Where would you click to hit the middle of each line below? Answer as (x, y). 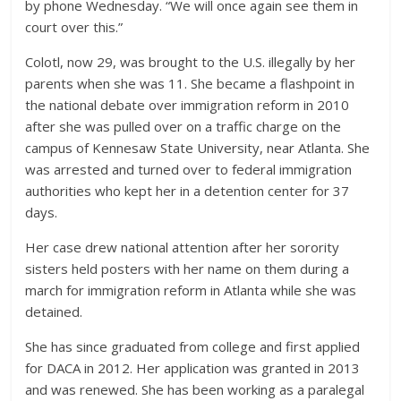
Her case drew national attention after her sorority (183, 247)
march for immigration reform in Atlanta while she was (191, 290)
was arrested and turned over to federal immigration (189, 169)
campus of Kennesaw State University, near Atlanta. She (198, 147)
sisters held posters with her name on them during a (188, 268)
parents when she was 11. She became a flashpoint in (190, 83)
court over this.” (74, 26)
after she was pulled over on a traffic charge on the (183, 126)
